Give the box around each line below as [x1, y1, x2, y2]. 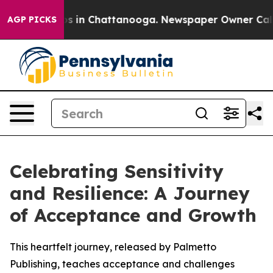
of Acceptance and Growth [10, 204, 257, 227]
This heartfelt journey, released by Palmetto [10, 241, 216, 253]
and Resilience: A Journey [10, 182, 250, 205]
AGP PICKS [7, 14, 57, 25]
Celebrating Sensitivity [10, 160, 224, 183]
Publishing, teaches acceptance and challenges [10, 258, 235, 270]
